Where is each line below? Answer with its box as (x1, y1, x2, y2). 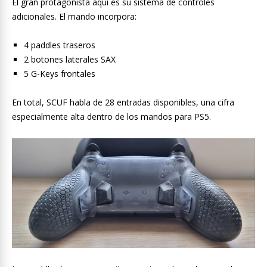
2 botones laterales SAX (24, 54, 116, 66)
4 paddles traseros (24, 39, 95, 51)
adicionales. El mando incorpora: (12, 11, 136, 23)
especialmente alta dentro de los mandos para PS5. (12, 111, 211, 123)
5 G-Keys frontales (24, 68, 95, 80)
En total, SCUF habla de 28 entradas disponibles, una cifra (12, 97, 234, 108)
